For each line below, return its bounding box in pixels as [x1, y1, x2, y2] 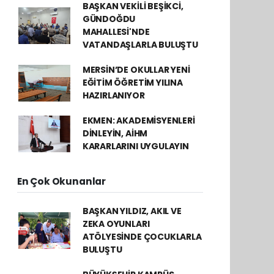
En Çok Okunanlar [17, 175, 106, 188]
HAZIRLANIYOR [82, 89, 145, 102]
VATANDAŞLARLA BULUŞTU [82, 39, 198, 51]
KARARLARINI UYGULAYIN [82, 140, 189, 152]
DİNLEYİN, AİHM [82, 127, 148, 139]
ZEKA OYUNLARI [82, 218, 150, 230]
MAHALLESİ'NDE [82, 26, 150, 38]
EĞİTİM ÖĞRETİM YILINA [82, 76, 183, 89]
